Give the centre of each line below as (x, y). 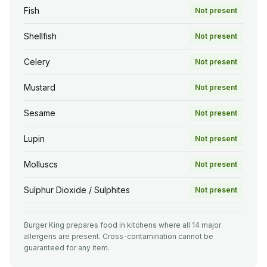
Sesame (40, 113)
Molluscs (41, 164)
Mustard (40, 88)
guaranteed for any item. (67, 248)
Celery (37, 62)
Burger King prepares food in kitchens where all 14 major (122, 225)
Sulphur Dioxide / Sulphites (77, 190)
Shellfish (40, 36)
